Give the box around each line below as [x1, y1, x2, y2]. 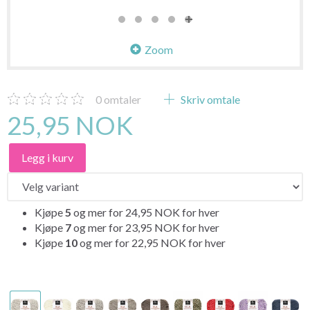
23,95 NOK [125, 220, 182, 234]
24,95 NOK [125, 205, 182, 219]
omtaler [102, 92, 141, 106]
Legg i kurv [21, 150, 73, 164]
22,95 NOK [131, 235, 188, 249]
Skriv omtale [179, 92, 240, 106]
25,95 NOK [7, 109, 133, 140]
